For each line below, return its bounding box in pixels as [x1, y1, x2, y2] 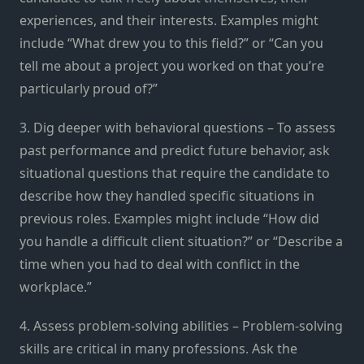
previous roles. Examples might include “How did [19, 209, 319, 227]
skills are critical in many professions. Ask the [19, 339, 297, 357]
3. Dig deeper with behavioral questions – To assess [19, 118, 336, 136]
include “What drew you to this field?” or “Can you [19, 33, 323, 52]
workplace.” [19, 277, 92, 296]
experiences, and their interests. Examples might [19, 11, 318, 29]
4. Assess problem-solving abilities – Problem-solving [19, 316, 343, 335]
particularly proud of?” [19, 79, 158, 97]
